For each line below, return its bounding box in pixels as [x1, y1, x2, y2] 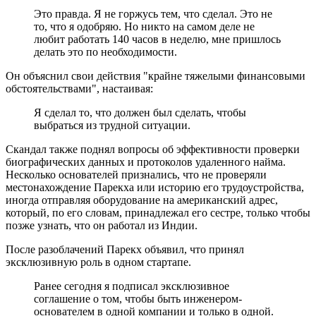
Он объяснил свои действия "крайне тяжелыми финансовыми [6, 69, 305, 82]
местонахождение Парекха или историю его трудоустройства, [6, 181, 304, 193]
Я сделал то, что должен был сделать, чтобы [34, 106, 246, 119]
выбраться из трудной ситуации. [34, 119, 190, 131]
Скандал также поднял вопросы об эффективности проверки [6, 142, 300, 155]
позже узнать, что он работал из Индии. [6, 219, 197, 231]
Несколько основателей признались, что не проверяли [6, 168, 267, 181]
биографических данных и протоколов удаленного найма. [6, 155, 286, 168]
